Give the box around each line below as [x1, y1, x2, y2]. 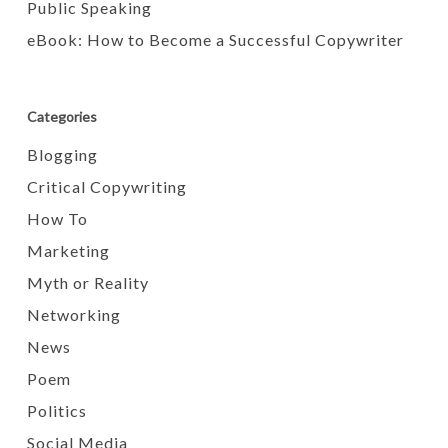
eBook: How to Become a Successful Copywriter [26, 30, 404, 49]
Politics [26, 401, 87, 420]
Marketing [26, 241, 110, 260]
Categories [26, 108, 97, 125]
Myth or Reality [26, 273, 149, 292]
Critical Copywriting [26, 177, 187, 196]
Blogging [26, 145, 98, 164]
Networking [26, 305, 121, 324]
